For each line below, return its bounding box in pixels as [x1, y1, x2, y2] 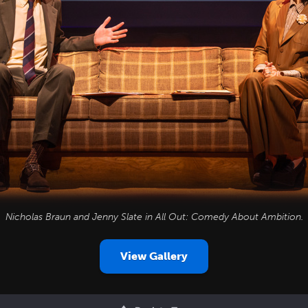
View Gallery [120, 250, 188, 263]
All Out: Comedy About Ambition [155, 211, 301, 223]
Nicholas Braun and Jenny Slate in [5, 211, 155, 223]
